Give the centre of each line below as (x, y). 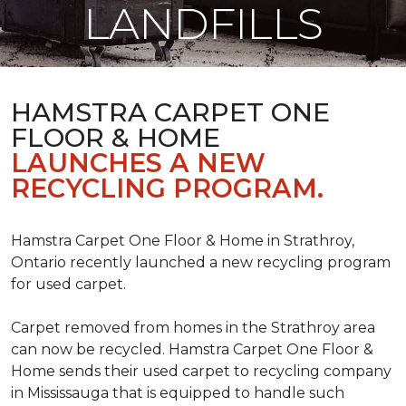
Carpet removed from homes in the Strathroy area (193, 328)
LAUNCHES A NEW (138, 163)
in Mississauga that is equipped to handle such (178, 393)
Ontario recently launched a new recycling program (201, 262)
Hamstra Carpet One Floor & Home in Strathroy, (183, 241)
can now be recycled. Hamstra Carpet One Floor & (192, 349)
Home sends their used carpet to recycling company (201, 371)
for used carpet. (68, 284)
